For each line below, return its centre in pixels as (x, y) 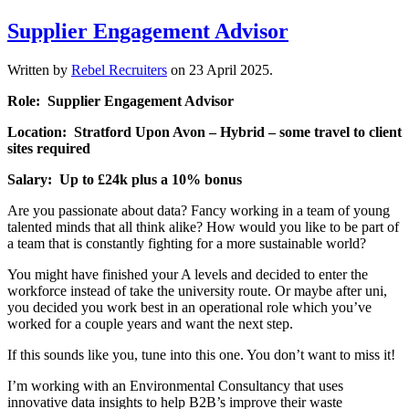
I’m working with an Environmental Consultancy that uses (175, 385)
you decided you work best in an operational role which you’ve (189, 307)
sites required (49, 148)
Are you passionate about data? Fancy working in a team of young (199, 210)
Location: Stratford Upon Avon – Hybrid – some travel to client (204, 131)
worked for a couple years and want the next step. (150, 323)
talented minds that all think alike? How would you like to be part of (203, 226)
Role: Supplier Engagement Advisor (121, 100)
